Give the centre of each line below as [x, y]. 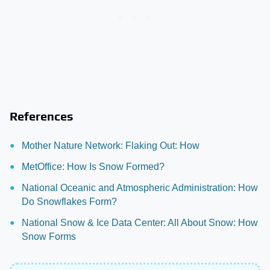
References [42, 116]
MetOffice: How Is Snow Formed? [93, 167]
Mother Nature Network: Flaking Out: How [111, 146]
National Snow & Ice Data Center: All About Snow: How [140, 223]
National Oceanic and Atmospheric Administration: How [140, 188]
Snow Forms [49, 237]
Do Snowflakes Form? [69, 202]
